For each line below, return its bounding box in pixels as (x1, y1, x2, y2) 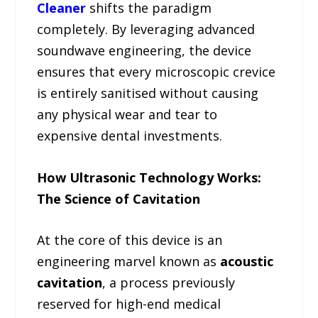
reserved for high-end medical (37, 295, 221, 313)
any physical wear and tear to (37, 105, 218, 123)
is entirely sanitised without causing (37, 84, 259, 102)
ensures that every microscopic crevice (37, 62, 276, 80)
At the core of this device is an (37, 231, 223, 249)
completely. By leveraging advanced (37, 20, 256, 38)
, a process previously (102, 274, 236, 292)
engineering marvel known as (37, 253, 221, 270)
